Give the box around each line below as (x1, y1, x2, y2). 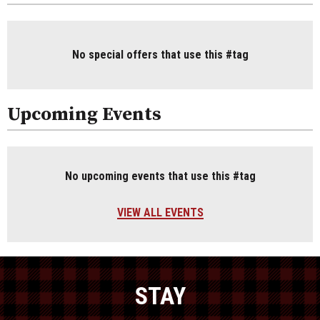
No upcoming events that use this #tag (64, 169, 256, 183)
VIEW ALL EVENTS (116, 205, 204, 219)
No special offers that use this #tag (71, 48, 249, 62)
